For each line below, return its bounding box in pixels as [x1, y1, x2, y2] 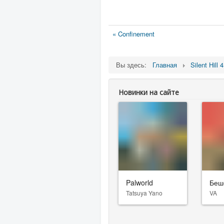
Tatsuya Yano [126, 188, 162, 197]
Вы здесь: [116, 60, 150, 69]
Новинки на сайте [118, 87, 179, 97]
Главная [152, 60, 177, 69]
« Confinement [112, 29, 154, 38]
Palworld [126, 177, 153, 187]
